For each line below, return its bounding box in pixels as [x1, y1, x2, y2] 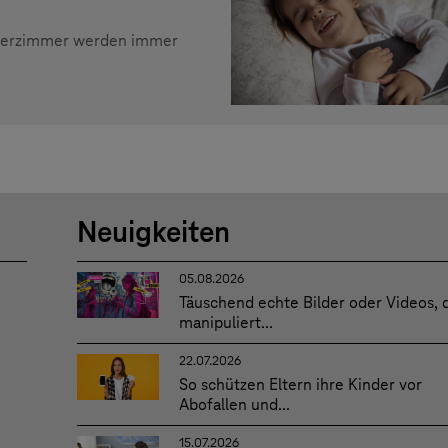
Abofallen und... [178, 394, 290, 416]
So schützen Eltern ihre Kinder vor [178, 374, 422, 396]
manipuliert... [178, 312, 273, 334]
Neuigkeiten [77, 214, 231, 251]
